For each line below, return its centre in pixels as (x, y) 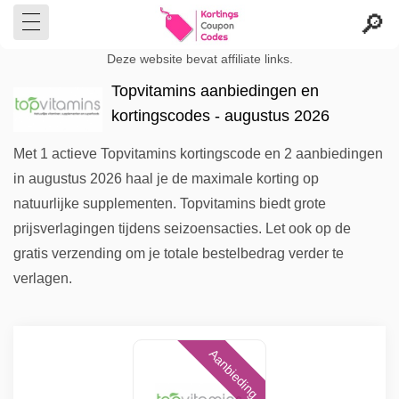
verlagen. (43, 278)
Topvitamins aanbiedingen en (215, 91)
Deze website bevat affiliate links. (199, 59)
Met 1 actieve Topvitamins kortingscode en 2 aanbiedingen (198, 154)
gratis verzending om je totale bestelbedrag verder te (179, 253)
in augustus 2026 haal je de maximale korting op (166, 179)
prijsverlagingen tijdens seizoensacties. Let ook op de (182, 228)
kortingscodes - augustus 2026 (220, 116)
